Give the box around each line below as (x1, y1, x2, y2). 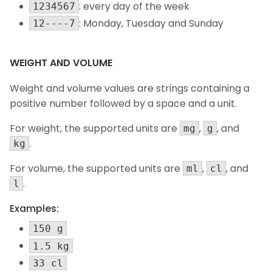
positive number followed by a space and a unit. (10, 97, 237, 111)
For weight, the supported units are (10, 121, 180, 136)
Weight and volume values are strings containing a (10, 81, 250, 96)
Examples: (10, 202, 59, 216)
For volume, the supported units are (10, 161, 183, 176)
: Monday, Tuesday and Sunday (79, 16, 223, 31)
